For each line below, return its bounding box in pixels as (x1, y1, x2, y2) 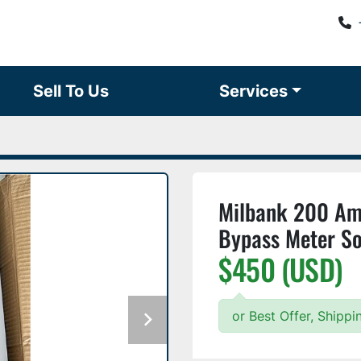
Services (229, 81, 288, 101)
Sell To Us (44, 81, 109, 101)
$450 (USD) (218, 247, 342, 290)
